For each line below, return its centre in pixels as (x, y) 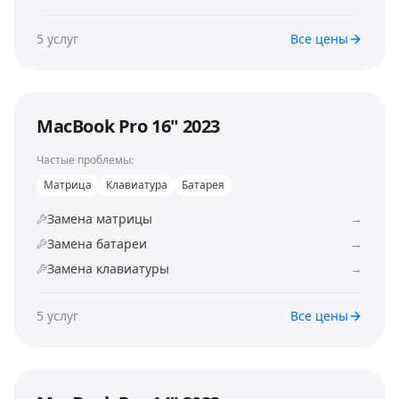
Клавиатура (137, 185)
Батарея (203, 185)
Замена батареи (97, 244)
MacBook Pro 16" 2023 (128, 126)
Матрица (68, 185)
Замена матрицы (100, 219)
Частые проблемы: (85, 160)
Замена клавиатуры (108, 269)
